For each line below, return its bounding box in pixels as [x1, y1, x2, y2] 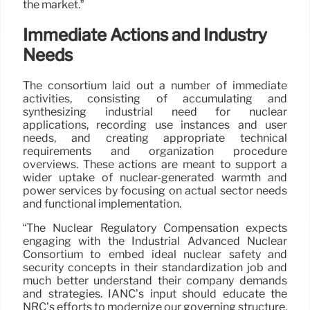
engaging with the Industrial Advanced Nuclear [23, 234, 287, 248]
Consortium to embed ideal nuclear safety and [23, 247, 287, 261]
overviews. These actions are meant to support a [23, 157, 287, 171]
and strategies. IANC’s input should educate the [23, 286, 287, 300]
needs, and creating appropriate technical [23, 131, 287, 145]
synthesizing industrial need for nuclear [23, 104, 287, 118]
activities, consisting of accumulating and [23, 91, 287, 105]
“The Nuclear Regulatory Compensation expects [23, 221, 287, 235]
